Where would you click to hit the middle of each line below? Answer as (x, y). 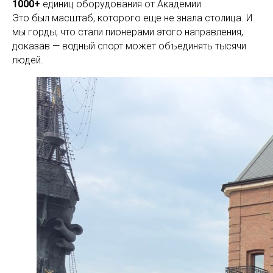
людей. (28, 60)
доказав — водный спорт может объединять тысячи (129, 46)
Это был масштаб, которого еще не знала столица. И (132, 18)
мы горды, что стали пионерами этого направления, (128, 32)
